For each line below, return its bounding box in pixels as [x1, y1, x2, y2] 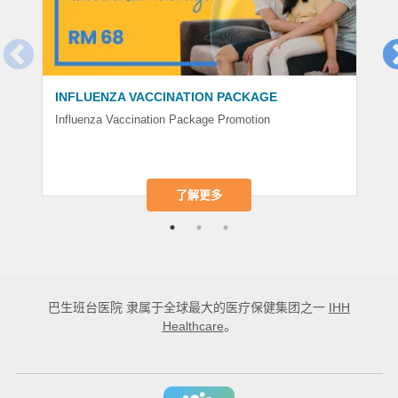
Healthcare [162, 318, 224, 333]
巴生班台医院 [48, 299, 123, 314]
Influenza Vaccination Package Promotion [54, 113, 270, 127]
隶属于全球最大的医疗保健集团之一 [123, 299, 329, 314]
